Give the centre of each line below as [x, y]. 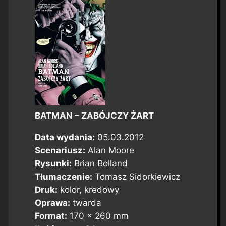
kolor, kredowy [88, 189]
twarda [86, 203]
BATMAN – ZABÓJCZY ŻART [94, 115]
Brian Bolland [99, 163]
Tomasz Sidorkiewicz [136, 176]
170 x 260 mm [98, 216]
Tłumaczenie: [63, 176]
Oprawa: [52, 203]
